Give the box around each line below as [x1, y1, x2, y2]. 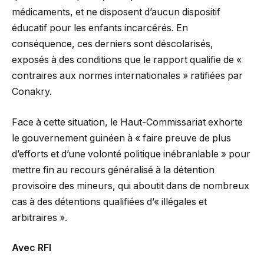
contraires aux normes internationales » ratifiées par [12, 70, 243, 82]
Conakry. [12, 86, 52, 98]
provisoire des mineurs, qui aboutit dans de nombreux [12, 180, 249, 192]
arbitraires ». [12, 212, 67, 223]
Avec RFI [12, 242, 51, 254]
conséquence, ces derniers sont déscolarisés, [12, 38, 213, 50]
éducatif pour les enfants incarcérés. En [12, 22, 188, 34]
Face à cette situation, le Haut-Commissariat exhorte [12, 116, 243, 128]
